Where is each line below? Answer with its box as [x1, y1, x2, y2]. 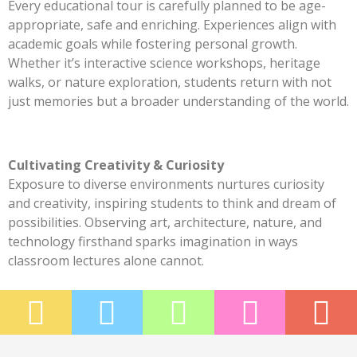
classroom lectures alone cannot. [8, 252, 204, 270]
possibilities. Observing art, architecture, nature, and [8, 214, 322, 232]
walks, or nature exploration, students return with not [8, 73, 331, 92]
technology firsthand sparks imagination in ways [8, 233, 298, 251]
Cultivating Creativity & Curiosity [8, 156, 224, 175]
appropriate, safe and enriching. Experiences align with [8, 16, 336, 34]
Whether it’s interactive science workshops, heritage [8, 54, 320, 73]
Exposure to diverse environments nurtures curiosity [8, 175, 324, 194]
